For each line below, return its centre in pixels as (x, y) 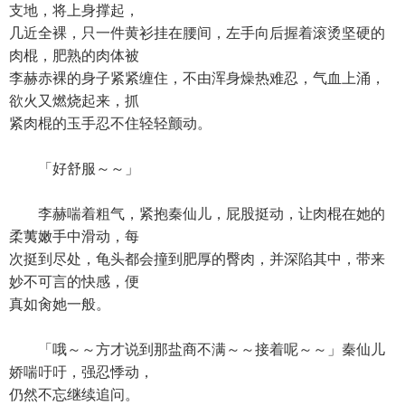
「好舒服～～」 (74, 169)
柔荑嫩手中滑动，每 (74, 236)
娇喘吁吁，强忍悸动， (81, 372)
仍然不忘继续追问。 (74, 395)
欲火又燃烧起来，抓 (74, 101)
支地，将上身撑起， (74, 10)
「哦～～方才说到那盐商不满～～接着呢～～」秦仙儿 (197, 349)
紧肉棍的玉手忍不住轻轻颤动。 (110, 123)
